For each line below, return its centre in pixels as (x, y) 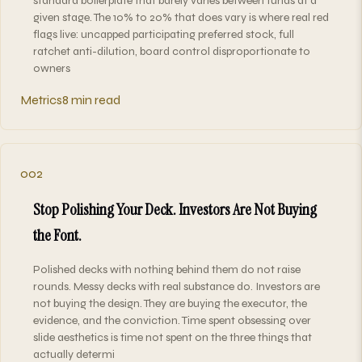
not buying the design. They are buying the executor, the (170, 303)
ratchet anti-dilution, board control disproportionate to (172, 51)
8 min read (91, 99)
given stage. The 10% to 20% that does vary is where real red (181, 17)
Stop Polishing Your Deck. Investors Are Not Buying (175, 209)
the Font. (57, 235)
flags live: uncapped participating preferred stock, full (164, 34)
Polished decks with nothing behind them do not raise (167, 269)
